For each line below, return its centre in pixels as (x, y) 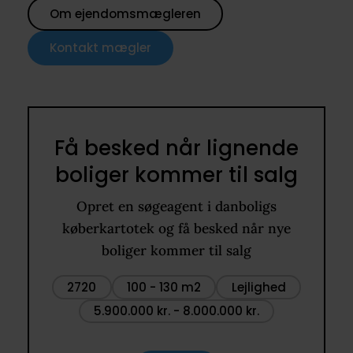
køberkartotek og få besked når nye (176, 229)
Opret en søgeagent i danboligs (176, 207)
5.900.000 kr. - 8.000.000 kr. (176, 310)
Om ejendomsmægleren (125, 13)
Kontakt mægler (100, 48)
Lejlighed (258, 287)
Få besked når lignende (176, 149)
